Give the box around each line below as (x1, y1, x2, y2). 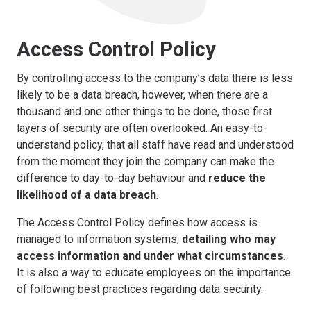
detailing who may (182, 232, 276, 246)
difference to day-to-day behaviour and (17, 171, 208, 185)
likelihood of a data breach (17, 187, 156, 201)
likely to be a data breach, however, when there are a (17, 87, 268, 101)
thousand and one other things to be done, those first (17, 104, 272, 118)
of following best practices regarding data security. (17, 282, 263, 296)
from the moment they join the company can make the (17, 154, 274, 168)
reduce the (208, 171, 266, 185)
